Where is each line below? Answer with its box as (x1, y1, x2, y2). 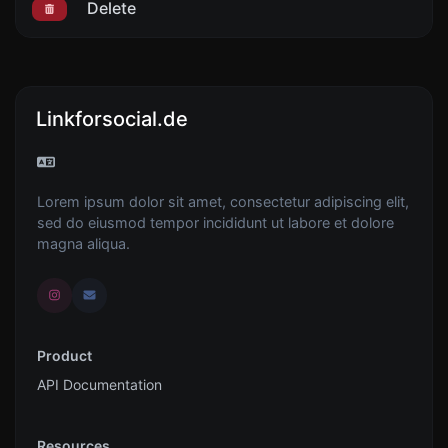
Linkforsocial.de (36, 106, 188, 131)
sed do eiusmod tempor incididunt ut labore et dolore (37, 213, 394, 231)
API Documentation (37, 375, 162, 393)
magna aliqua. (37, 234, 130, 252)
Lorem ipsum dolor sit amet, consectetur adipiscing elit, (37, 192, 409, 210)
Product (37, 346, 92, 364)
